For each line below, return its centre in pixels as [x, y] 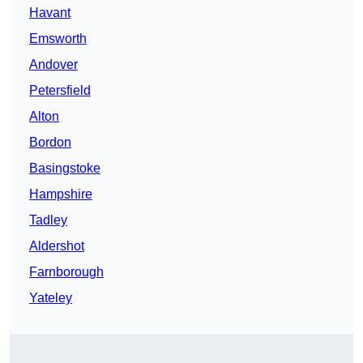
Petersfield [60, 91]
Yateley [51, 298]
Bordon [50, 143]
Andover [53, 65]
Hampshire [61, 194]
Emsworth [58, 39]
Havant [50, 13]
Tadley [48, 220]
